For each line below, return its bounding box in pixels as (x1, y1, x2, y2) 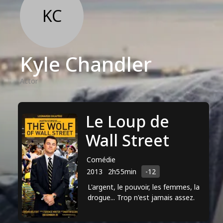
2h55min (108, 167, 136, 177)
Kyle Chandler (20, 50, 152, 78)
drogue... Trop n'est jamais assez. (88, 193, 195, 203)
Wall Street (86, 129, 169, 151)
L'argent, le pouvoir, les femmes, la (88, 182, 200, 192)
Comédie (86, 154, 116, 164)
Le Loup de (86, 111, 169, 132)
